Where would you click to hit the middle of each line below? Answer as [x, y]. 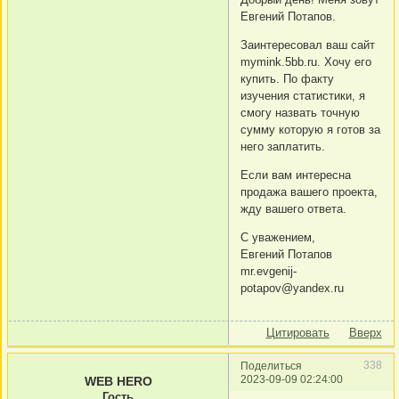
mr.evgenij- [269, 271]
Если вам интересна [296, 175]
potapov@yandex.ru [292, 288]
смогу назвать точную [300, 112]
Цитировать [297, 332]
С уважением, [278, 237]
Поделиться [271, 366]
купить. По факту [287, 78]
